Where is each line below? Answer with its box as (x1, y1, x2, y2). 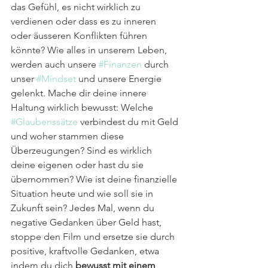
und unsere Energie (76, 72, 164, 84)
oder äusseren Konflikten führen (11, 29, 150, 41)
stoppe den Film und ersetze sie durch (11, 230, 177, 242)
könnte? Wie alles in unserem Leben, (11, 44, 169, 56)
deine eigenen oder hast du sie (11, 159, 146, 170)
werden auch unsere (11, 58, 99, 70)
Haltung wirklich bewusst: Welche (11, 101, 156, 113)
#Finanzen (99, 58, 142, 70)
